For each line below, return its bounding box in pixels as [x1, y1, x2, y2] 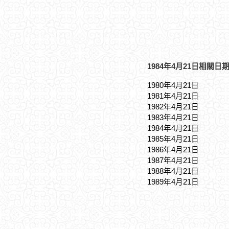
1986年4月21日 [147, 146, 199, 154]
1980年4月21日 [147, 81, 199, 89]
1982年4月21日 [147, 103, 199, 111]
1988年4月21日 [147, 167, 199, 175]
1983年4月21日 [147, 113, 199, 122]
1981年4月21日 [147, 92, 199, 100]
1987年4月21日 [147, 156, 199, 165]
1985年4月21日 [147, 135, 199, 143]
